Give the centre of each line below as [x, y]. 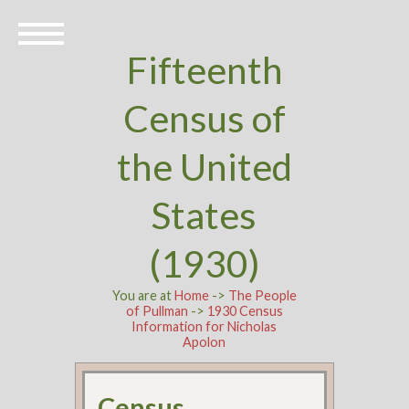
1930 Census [245, 311]
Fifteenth [204, 70]
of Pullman [157, 311]
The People [262, 295]
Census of [204, 118]
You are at [143, 295]
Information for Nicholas [204, 326]
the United [204, 167]
